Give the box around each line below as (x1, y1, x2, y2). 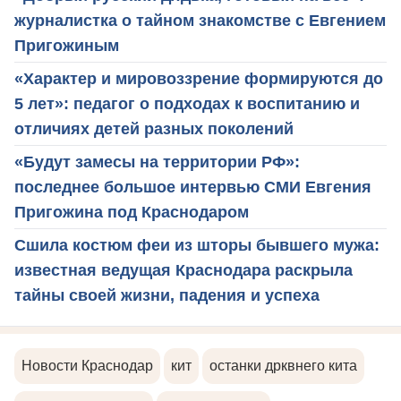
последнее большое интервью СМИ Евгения (14, 178, 371, 197)
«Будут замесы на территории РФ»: (14, 153, 300, 172)
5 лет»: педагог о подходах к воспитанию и (14, 95, 360, 114)
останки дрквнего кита (209, 358, 357, 374)
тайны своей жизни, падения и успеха (14, 286, 320, 305)
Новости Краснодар (21, 358, 153, 374)
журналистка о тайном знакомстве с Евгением (14, 12, 386, 30)
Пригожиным (14, 37, 119, 55)
